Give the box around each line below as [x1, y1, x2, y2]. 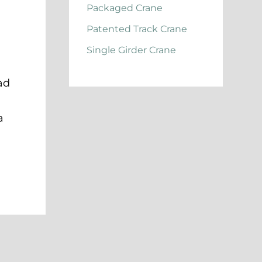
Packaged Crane [87, 2, 163, 14]
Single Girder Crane [87, 44, 177, 56]
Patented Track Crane [87, 23, 188, 35]
